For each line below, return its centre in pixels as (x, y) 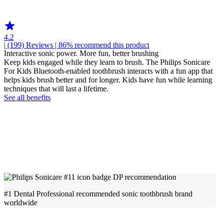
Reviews (40, 45)
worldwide (21, 203)
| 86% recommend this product (101, 45)
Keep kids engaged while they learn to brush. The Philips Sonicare (107, 62)
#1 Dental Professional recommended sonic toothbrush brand (98, 194)
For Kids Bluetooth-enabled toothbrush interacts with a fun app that (108, 71)
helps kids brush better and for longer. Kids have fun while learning (108, 80)
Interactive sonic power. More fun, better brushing (81, 53)
